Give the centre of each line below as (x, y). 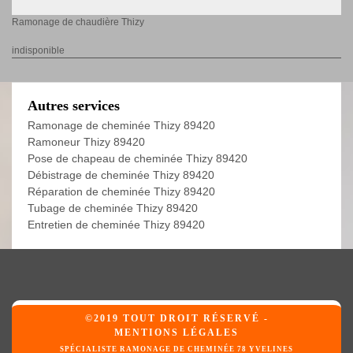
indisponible (38, 51)
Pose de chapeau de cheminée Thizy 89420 (137, 159)
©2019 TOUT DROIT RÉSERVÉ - (176, 319)
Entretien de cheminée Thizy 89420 (116, 225)
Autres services (74, 106)
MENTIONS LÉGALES (176, 333)
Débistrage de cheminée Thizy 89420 (121, 175)
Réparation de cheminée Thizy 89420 (121, 192)
